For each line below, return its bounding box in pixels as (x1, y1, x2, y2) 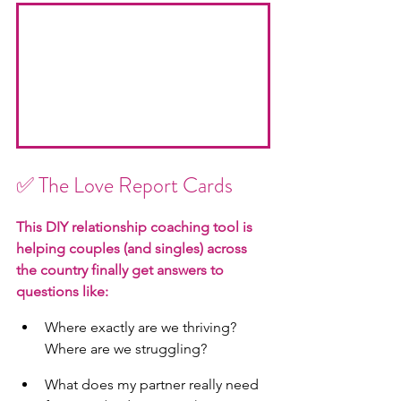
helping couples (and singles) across (16, 239, 251, 257)
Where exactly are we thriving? (45, 318, 240, 336)
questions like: (16, 282, 108, 300)
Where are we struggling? (45, 339, 207, 357)
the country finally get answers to (16, 260, 227, 278)
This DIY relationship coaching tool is (16, 218, 256, 235)
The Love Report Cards (34, 169, 233, 200)
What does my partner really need (45, 375, 262, 393)
